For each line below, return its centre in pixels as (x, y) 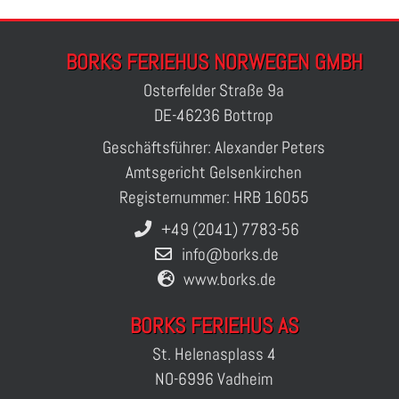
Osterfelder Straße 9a (214, 90)
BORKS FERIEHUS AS (214, 326)
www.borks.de (230, 279)
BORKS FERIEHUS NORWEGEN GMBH (214, 62)
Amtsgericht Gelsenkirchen (214, 172)
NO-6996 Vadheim (214, 379)
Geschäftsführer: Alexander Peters (214, 147)
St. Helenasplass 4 (214, 354)
